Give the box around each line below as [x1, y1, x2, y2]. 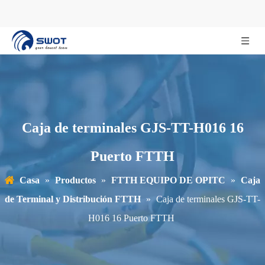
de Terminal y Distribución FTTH [5, 194, 141, 204]
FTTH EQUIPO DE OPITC [111, 175, 225, 185]
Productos [55, 175, 96, 185]
